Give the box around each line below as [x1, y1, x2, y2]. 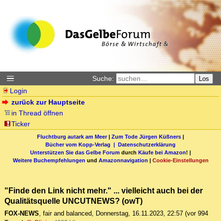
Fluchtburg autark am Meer [37, 133, 107, 140]
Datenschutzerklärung [118, 141, 176, 147]
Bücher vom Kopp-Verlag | [45, 141, 118, 147]
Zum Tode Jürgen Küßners [111, 133, 181, 140]
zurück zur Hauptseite [11, 98, 85, 106]
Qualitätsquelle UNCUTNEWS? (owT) [4, 196, 143, 206]
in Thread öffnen [11, 109, 64, 117]
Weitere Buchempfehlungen [12, 157, 85, 163]
